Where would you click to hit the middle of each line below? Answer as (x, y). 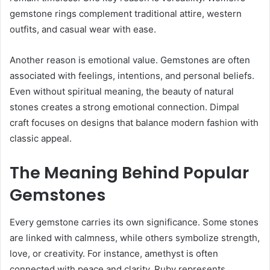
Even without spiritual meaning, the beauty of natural (122, 92)
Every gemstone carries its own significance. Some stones (134, 222)
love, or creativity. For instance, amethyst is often (114, 253)
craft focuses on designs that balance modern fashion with (134, 123)
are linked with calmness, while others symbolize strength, (135, 237)
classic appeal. (41, 139)
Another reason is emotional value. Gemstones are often (130, 60)
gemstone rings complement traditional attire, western (126, 14)
